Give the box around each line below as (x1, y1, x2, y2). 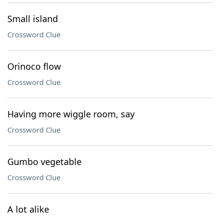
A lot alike (7, 203, 49, 215)
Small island (7, 13, 58, 25)
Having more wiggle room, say (7, 108, 135, 120)
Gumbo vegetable (7, 156, 82, 167)
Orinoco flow (7, 60, 61, 72)
